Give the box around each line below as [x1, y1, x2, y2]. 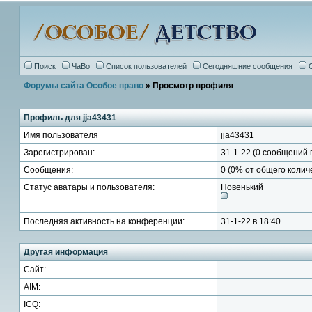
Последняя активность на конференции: [24, 217, 185, 226]
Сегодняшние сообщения [203, 62, 292, 70]
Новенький [221, 182, 263, 192]
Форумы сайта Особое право [24, 81, 143, 91]
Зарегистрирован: [24, 148, 95, 157]
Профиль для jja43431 [24, 113, 116, 123]
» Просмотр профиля [143, 81, 233, 91]
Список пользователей [106, 62, 187, 70]
